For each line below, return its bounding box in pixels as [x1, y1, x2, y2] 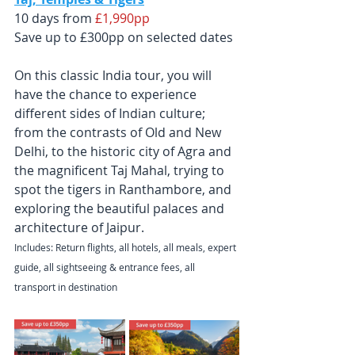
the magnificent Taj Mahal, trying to [14, 161, 227, 179]
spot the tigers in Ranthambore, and [14, 180, 235, 198]
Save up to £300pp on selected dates [14, 28, 233, 46]
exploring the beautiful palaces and [14, 199, 227, 217]
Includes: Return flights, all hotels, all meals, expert [14, 240, 239, 254]
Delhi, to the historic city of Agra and [14, 142, 235, 160]
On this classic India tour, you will [14, 66, 215, 84]
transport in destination [14, 280, 117, 293]
